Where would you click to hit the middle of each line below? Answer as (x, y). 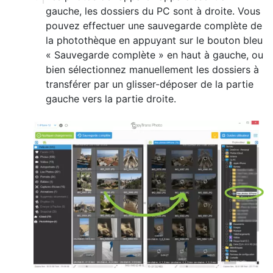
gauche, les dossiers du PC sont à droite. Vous (153, 11)
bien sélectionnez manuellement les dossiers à (152, 69)
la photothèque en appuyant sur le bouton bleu (154, 40)
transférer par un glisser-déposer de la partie (150, 84)
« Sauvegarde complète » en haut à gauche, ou (154, 55)
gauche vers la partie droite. (111, 98)
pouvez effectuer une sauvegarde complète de (154, 25)
